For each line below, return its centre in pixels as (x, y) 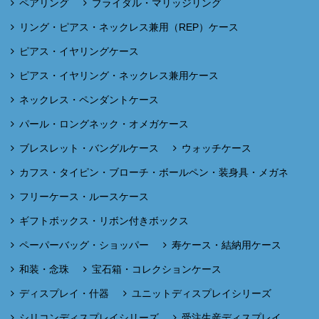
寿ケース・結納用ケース (226, 245)
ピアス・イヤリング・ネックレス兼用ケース (119, 75)
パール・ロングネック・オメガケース (104, 124)
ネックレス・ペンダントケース (89, 99)
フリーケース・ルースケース (84, 196)
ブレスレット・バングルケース (89, 148)
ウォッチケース (216, 148)
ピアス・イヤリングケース (79, 51)
